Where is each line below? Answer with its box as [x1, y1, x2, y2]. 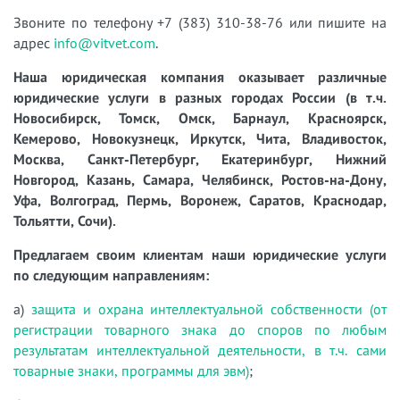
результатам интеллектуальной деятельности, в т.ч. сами [13, 341, 387, 360]
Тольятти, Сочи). [13, 212, 116, 230]
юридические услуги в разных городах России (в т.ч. [13, 88, 387, 107]
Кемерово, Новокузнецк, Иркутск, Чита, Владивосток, [13, 129, 387, 148]
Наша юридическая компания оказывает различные [13, 68, 387, 87]
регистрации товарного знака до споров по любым [13, 321, 387, 339]
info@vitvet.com [54, 34, 155, 53]
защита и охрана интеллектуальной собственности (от [30, 300, 387, 319]
